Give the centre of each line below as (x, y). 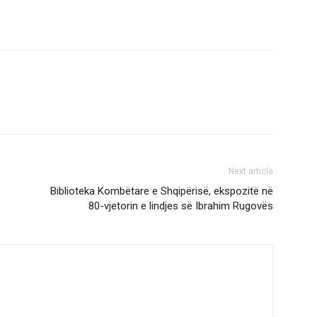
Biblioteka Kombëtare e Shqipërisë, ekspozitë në (162, 191)
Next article (251, 171)
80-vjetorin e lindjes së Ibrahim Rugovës (181, 206)
